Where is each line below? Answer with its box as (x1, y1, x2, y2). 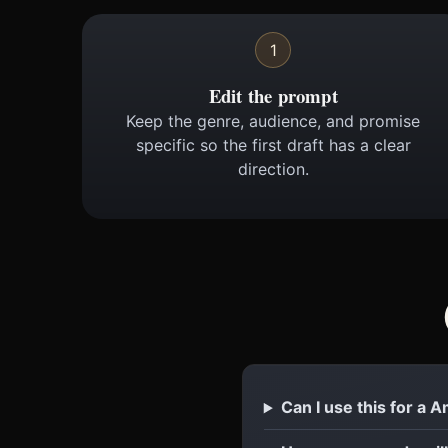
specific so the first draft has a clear (135, 135, 411, 156)
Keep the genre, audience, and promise (126, 111, 421, 132)
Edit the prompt (208, 82, 338, 110)
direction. (237, 159, 309, 180)
